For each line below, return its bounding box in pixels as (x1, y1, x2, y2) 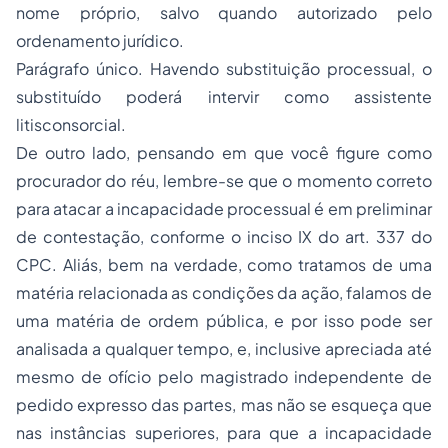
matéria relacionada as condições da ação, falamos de (16, 282, 432, 303)
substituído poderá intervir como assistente (16, 86, 432, 107)
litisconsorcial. (16, 114, 126, 135)
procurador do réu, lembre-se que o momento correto (16, 170, 432, 191)
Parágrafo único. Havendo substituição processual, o (16, 58, 432, 79)
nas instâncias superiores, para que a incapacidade (16, 422, 432, 443)
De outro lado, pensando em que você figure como (16, 142, 432, 163)
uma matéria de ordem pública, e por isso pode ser (16, 310, 432, 331)
